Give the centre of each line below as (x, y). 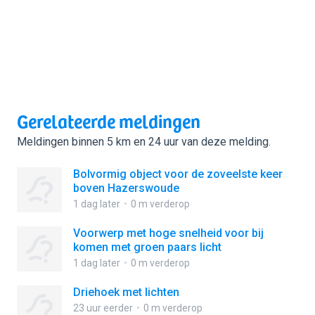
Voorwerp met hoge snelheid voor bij (168, 233)
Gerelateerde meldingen (109, 121)
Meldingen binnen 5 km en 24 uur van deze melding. (144, 142)
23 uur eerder (103, 308)
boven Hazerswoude (126, 188)
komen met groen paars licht (147, 247)
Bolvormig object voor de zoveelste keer (178, 174)
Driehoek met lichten (126, 292)
